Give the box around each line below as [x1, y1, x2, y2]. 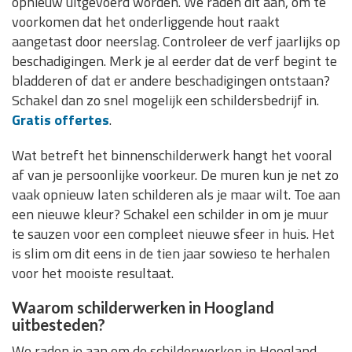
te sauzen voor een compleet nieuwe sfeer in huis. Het [12, 223, 335, 245]
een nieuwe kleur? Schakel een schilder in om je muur [12, 203, 328, 225]
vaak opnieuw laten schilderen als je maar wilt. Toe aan [12, 184, 340, 206]
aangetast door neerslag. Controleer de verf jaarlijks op [12, 31, 340, 53]
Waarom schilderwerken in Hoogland [12, 298, 274, 317]
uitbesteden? [12, 315, 105, 335]
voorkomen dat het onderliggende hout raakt [12, 11, 280, 33]
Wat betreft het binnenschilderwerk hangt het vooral [12, 145, 332, 167]
